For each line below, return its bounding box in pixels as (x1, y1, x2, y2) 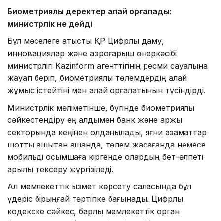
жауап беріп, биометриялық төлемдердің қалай (7, 73, 187, 83)
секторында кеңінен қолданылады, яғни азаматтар (7, 127, 207, 137)
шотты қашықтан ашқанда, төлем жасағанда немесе (7, 139, 206, 149)
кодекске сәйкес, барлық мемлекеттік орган (7, 206, 180, 216)
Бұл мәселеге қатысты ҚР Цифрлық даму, (7, 36, 164, 46)
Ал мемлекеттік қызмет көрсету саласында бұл (7, 181, 191, 191)
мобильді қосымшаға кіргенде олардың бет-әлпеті (7, 151, 203, 162)
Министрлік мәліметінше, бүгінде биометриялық (7, 102, 194, 112)
